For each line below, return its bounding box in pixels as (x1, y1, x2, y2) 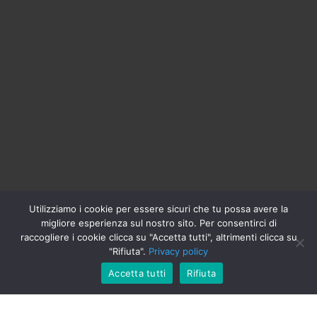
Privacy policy (149, 246, 208, 257)
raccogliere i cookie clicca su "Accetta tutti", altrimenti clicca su (20, 231, 297, 243)
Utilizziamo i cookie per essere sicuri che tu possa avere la (29, 203, 288, 214)
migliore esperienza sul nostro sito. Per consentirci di (40, 217, 277, 229)
